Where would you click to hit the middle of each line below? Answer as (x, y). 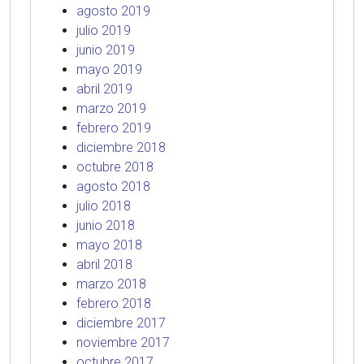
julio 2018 (104, 206)
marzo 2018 (111, 284)
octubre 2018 (115, 167)
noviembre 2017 (123, 342)
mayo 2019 (109, 69)
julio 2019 (104, 30)
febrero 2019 (114, 128)
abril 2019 (104, 89)
